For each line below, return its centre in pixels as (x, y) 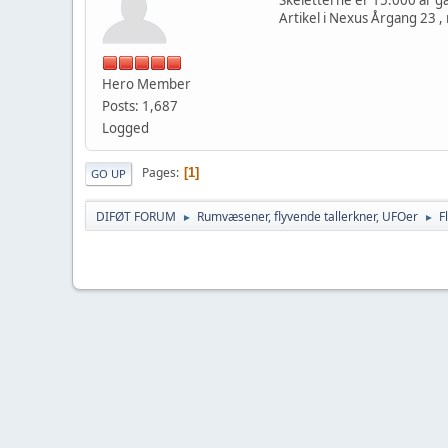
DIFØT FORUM (136, 216)
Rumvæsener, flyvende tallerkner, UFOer (307, 216)
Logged (125, 127)
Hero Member (146, 83)
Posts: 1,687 (140, 105)
